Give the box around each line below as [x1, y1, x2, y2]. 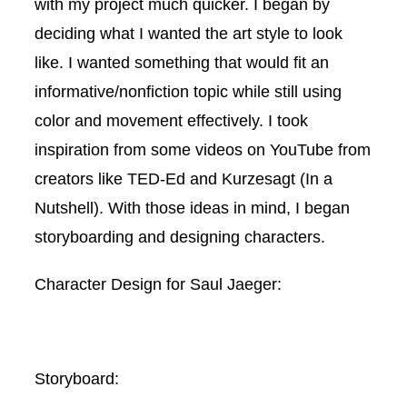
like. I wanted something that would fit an [35, 52, 329, 72]
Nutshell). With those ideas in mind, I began [35, 197, 350, 217]
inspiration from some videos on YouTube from [35, 139, 371, 159]
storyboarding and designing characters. [35, 226, 325, 246]
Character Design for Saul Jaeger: [35, 273, 282, 293]
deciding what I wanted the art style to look [35, 23, 342, 43]
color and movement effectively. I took [35, 110, 308, 130]
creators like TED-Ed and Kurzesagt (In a [35, 168, 333, 188]
